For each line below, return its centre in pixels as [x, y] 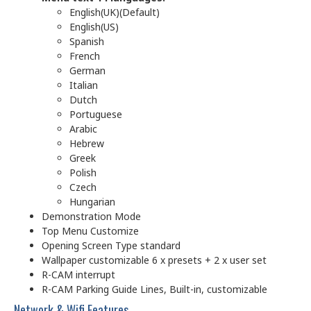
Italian [84, 85]
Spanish [87, 41]
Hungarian [92, 201]
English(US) [94, 26]
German [87, 70]
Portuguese [96, 114]
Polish [83, 172]
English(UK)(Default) [115, 12]
